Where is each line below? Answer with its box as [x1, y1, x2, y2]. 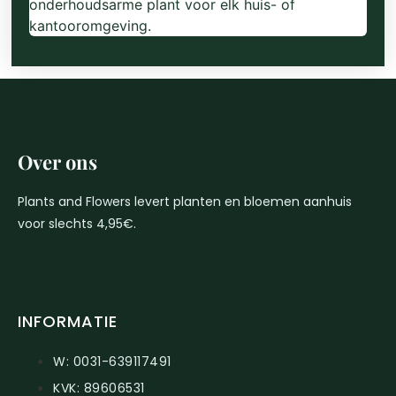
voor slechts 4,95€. [18, 214, 136, 232]
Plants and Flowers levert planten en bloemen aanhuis [18, 192, 352, 210]
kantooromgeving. [29, 16, 152, 34]
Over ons [18, 148, 97, 175]
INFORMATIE [18, 309, 118, 332]
